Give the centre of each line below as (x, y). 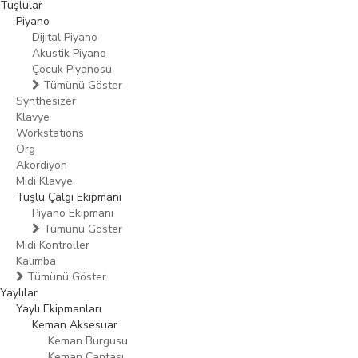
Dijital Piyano (65, 37)
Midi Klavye (44, 181)
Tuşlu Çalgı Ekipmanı (69, 197)
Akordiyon (42, 165)
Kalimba (36, 261)
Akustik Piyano (69, 53)
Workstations (50, 133)
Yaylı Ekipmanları (59, 309)
